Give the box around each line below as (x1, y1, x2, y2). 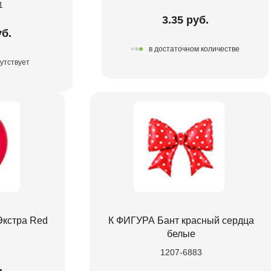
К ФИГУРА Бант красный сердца (108, 215, 254, 226)
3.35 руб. (162, 13, 209, 26)
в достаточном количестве (149, 45, 240, 54)
